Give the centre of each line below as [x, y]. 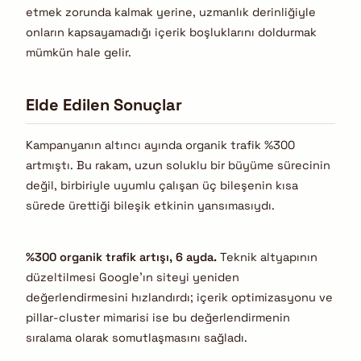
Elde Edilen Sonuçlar [104, 104]
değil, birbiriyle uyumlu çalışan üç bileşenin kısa [162, 186]
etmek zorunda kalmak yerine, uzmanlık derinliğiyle [171, 12]
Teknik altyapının [267, 257]
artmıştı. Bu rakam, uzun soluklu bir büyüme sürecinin [178, 166]
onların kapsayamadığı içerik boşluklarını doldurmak [171, 33]
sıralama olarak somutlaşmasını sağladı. [137, 337]
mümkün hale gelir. [79, 53]
